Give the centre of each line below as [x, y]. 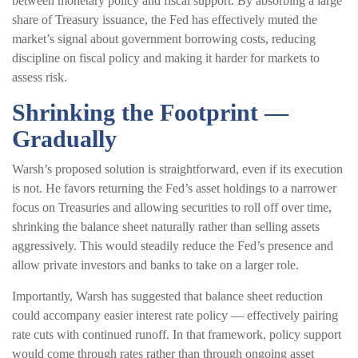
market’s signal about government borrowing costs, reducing [164, 38]
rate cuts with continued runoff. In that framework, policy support [177, 334]
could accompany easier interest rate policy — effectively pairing [175, 315]
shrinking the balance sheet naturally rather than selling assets [166, 226]
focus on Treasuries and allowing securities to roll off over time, [172, 207]
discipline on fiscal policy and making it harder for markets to [166, 58]
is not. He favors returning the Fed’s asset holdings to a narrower [174, 188]
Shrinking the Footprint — [150, 112]
